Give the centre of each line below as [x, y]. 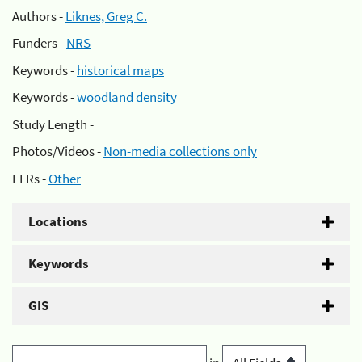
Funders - [39, 43]
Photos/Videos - [58, 151]
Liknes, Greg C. [106, 16]
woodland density [127, 97]
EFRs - [30, 178]
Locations [58, 221]
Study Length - [53, 124]
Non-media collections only [180, 151]
